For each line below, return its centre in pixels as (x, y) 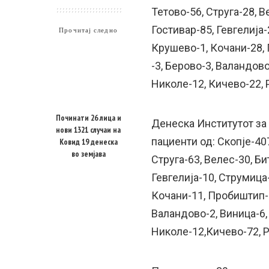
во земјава (88, 154)
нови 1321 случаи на (88, 130)
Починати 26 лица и (88, 118)
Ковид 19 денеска (88, 142)
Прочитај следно (88, 30)
